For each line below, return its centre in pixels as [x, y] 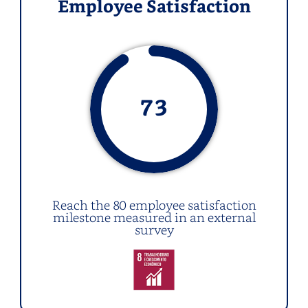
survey [154, 230]
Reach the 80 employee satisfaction [154, 205]
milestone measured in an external [154, 217]
